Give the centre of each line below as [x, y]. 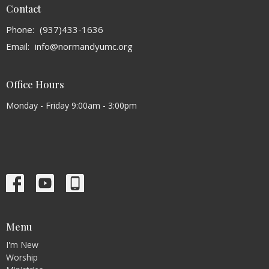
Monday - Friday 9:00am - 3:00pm [71, 105]
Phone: [21, 30]
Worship [22, 258]
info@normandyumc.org [84, 47]
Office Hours [35, 85]
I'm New [22, 245]
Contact [23, 8]
